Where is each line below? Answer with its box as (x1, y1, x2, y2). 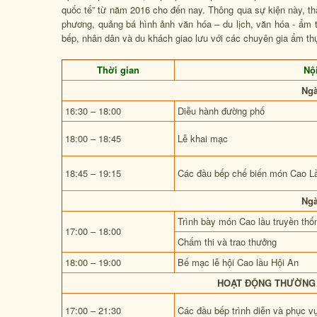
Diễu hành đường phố (178, 104, 265, 117)
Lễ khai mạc (178, 132, 228, 145)
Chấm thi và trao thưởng (178, 235, 277, 248)
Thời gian (97, 63, 139, 76)
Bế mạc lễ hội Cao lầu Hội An (178, 255, 299, 269)
